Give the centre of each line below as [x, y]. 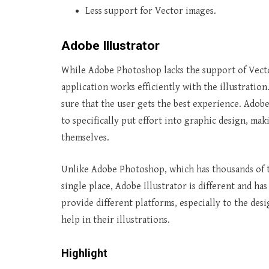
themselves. [85, 138]
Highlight [84, 253]
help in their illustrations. [116, 220]
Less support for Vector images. [151, 11]
